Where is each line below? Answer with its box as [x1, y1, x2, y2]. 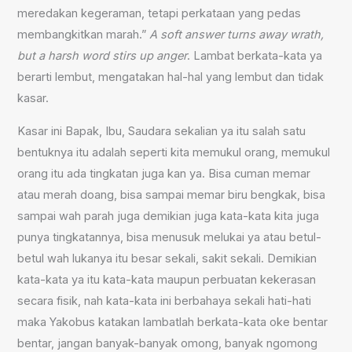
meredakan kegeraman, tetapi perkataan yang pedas [17, 6, 302, 21]
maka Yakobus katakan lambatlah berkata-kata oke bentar [17, 315, 328, 329]
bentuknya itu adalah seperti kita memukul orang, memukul [17, 145, 331, 159]
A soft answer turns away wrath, [149, 27, 324, 42]
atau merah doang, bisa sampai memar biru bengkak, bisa [17, 188, 326, 202]
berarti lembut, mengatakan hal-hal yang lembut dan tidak [17, 70, 324, 85]
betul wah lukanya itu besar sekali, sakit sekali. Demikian [17, 251, 317, 266]
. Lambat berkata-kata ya [187, 49, 323, 64]
